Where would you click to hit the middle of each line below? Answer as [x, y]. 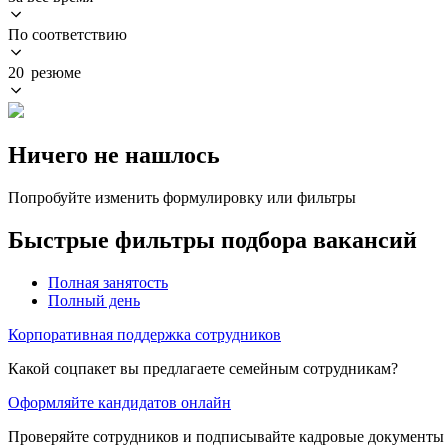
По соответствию [67, 34]
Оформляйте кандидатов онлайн [119, 402]
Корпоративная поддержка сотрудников [144, 334]
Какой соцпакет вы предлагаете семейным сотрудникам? [203, 368]
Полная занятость [108, 282]
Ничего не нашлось [114, 154]
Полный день [94, 300]
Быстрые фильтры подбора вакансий [212, 239]
